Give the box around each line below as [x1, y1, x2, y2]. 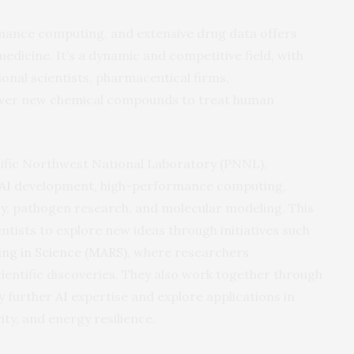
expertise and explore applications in [68, 288, 295, 304]
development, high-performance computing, [11, 177, 286, 194]
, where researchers [127, 243, 249, 260]
